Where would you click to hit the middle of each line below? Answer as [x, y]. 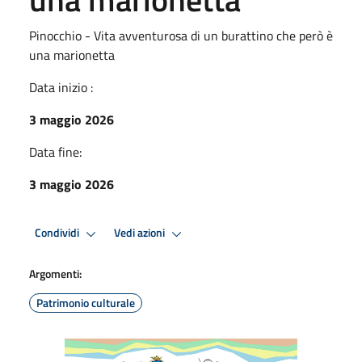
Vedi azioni [141, 233]
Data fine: [55, 152]
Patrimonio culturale [86, 302]
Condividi [58, 233]
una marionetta [72, 55]
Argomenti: [55, 273]
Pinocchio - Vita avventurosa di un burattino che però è [181, 35]
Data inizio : [61, 87]
